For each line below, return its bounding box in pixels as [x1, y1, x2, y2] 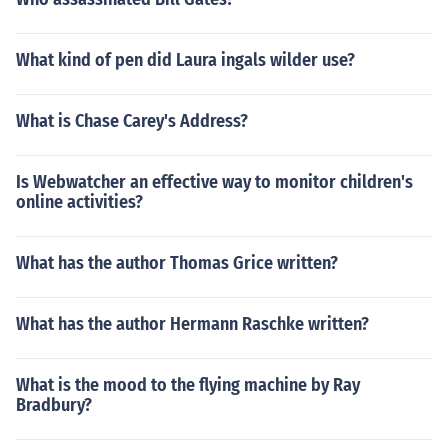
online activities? [16, 191, 143, 213]
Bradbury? [16, 394, 92, 416]
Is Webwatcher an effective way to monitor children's [16, 171, 413, 193]
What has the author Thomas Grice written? [16, 252, 338, 274]
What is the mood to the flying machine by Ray [16, 374, 360, 396]
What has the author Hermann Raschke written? [16, 313, 369, 335]
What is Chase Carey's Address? [16, 110, 248, 132]
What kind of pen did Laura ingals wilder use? [16, 49, 355, 71]
